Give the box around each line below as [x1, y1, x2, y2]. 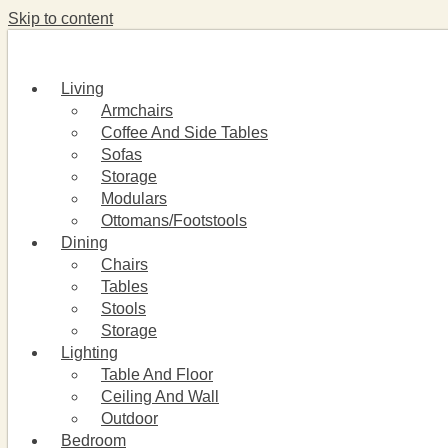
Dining [61, 234, 108, 251]
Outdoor [101, 410, 158, 427]
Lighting [61, 344, 118, 361]
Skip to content [8, 10, 113, 27]
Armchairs [101, 102, 173, 119]
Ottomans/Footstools [101, 212, 247, 229]
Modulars [101, 190, 167, 207]
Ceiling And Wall [101, 388, 219, 405]
